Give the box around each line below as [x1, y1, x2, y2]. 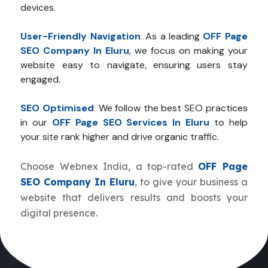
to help [209, 116, 248, 129]
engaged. [20, 73, 61, 86]
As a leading [142, 30, 203, 43]
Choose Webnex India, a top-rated [20, 160, 199, 173]
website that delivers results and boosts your [20, 191, 248, 204]
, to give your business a [135, 176, 248, 188]
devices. [20, 1, 56, 14]
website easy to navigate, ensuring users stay [20, 59, 248, 72]
